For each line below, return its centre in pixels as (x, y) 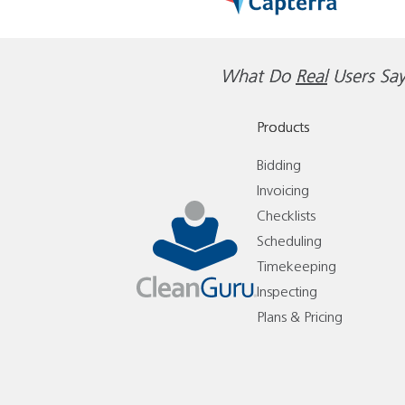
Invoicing (283, 191)
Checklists (287, 216)
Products (283, 127)
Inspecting (287, 292)
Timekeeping (297, 267)
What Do (258, 77)
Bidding (279, 165)
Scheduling (290, 241)
